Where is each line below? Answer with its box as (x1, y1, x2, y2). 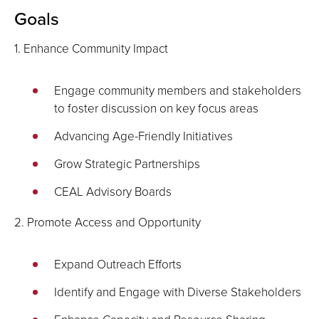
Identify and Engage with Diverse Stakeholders (54, 283, 301, 300)
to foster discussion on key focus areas (54, 100, 258, 116)
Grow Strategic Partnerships (54, 155, 200, 172)
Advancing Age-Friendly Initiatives (54, 127, 233, 144)
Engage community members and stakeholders (54, 82, 301, 98)
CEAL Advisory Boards (54, 183, 172, 199)
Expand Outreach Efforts (54, 256, 182, 272)
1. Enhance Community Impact (14, 40, 168, 56)
